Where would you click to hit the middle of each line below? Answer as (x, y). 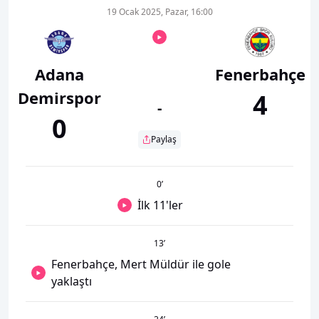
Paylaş (164, 139)
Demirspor (59, 98)
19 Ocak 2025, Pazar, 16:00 (159, 12)
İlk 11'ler (162, 205)
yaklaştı (71, 281)
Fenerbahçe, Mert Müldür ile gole (141, 264)
